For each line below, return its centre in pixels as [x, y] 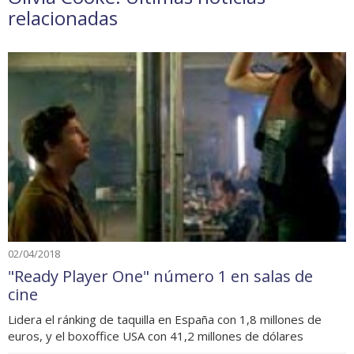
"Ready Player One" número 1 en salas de [160, 276]
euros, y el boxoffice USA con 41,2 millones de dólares [156, 335]
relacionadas [63, 18]
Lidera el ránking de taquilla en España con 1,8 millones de [165, 319]
